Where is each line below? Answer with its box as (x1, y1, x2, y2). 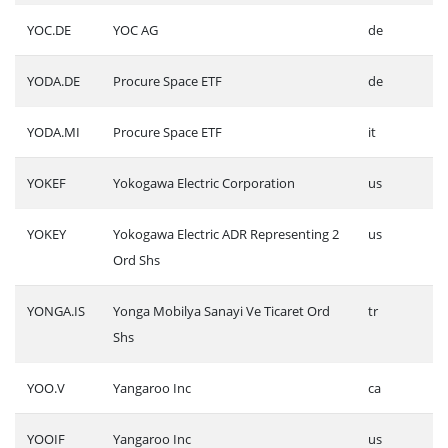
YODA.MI (27, 122, 80, 141)
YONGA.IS (27, 301, 85, 320)
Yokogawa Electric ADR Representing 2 (113, 224, 339, 243)
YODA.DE (27, 71, 80, 90)
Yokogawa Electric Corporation (113, 173, 295, 192)
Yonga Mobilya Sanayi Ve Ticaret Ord (113, 301, 330, 320)
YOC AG (113, 20, 158, 39)
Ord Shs (113, 250, 160, 269)
